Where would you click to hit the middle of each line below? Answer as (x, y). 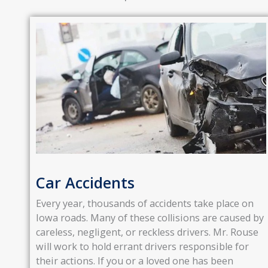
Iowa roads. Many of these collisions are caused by (150, 217)
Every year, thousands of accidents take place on (145, 203)
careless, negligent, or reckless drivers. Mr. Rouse (147, 232)
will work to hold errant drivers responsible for (142, 246)
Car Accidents (85, 182)
